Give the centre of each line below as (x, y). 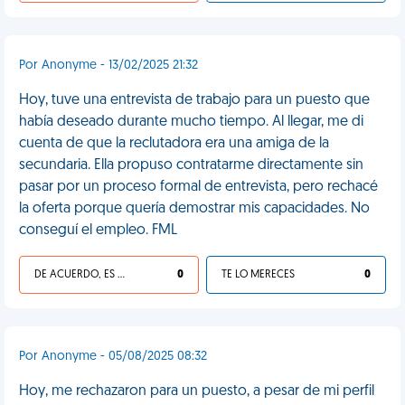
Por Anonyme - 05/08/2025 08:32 (113, 357)
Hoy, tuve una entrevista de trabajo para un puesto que (194, 100)
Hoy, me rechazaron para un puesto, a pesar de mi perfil (197, 391)
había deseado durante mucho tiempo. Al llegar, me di (191, 122)
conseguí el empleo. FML (98, 231)
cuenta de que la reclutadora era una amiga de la (174, 144)
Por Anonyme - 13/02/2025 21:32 (108, 66)
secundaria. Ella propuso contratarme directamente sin (191, 165)
